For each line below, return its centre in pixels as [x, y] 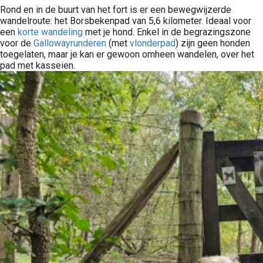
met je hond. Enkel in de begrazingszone [167, 32]
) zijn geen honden [213, 43]
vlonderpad [153, 43]
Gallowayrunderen [70, 43]
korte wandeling [50, 32]
